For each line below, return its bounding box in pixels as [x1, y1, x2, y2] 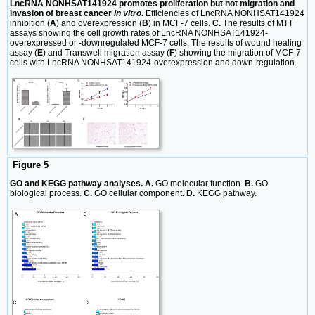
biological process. [10, 188, 84, 199]
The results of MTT [221, 18, 293, 29]
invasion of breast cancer [10, 8, 114, 19]
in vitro [114, 8, 141, 19]
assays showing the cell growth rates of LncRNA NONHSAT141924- [10, 28, 268, 39]
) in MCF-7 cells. [148, 18, 212, 29]
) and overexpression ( [56, 18, 142, 29]
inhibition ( [10, 18, 50, 29]
